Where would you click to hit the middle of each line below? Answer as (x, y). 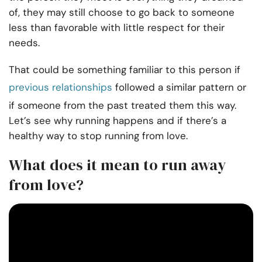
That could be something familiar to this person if (125, 70)
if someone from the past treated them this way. (123, 106)
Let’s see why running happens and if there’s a (118, 121)
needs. (26, 43)
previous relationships (61, 87)
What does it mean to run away (117, 165)
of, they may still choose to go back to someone (122, 13)
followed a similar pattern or (179, 87)
